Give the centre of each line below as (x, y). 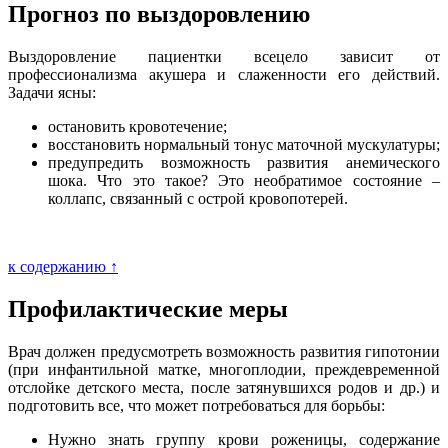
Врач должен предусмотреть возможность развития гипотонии (224, 352)
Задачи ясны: (52, 93)
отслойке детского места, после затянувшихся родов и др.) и (224, 388)
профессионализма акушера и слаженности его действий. (224, 75)
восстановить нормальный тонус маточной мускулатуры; (244, 145)
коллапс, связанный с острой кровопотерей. (198, 199)
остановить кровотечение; (137, 127)
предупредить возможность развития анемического (244, 163)
